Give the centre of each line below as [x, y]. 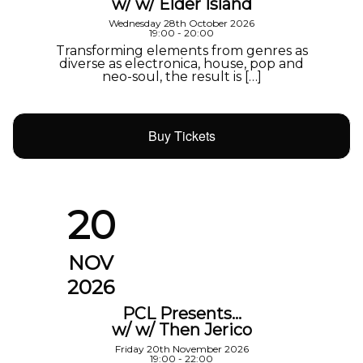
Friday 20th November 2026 [181, 348]
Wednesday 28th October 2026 [181, 23]
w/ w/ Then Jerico [181, 329]
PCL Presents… [181, 313]
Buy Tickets [181, 135]
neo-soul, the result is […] [181, 77]
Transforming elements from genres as [181, 51]
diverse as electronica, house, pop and [181, 64]
